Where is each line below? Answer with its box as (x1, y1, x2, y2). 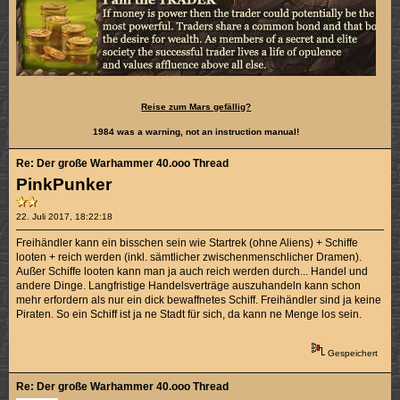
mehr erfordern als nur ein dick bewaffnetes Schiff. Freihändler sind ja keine (16, 293, 382, 306)
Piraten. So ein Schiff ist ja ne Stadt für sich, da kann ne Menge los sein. (16, 307, 362, 321)
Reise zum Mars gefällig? (141, 101, 252, 112)
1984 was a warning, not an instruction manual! (93, 126, 300, 137)
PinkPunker (16, 174, 112, 194)
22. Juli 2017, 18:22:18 (16, 211, 113, 221)
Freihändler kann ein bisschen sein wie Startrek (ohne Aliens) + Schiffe (16, 236, 359, 249)
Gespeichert (324, 348, 378, 359)
